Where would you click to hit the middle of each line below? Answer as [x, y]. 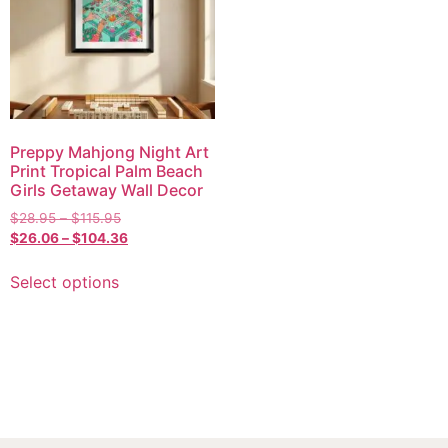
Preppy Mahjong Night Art [109, 151]
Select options [64, 282]
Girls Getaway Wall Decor [106, 189]
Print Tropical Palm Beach [106, 170]
